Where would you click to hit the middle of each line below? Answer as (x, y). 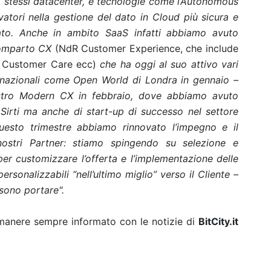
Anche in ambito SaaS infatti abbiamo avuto (129, 33)
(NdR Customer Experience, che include (147, 48)
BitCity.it (218, 221)
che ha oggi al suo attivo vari (169, 64)
